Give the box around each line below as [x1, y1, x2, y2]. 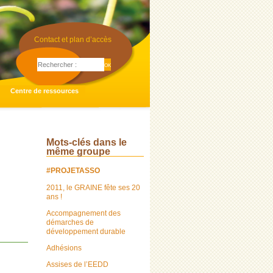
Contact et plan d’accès [34, 35, 112, 44]
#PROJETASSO [46, 166, 100, 175]
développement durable [46, 227, 126, 236]
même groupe [46, 146, 110, 157]
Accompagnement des [46, 208, 121, 218]
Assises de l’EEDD [46, 260, 108, 269]
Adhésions [46, 243, 82, 252]
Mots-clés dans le [46, 137, 127, 148]
